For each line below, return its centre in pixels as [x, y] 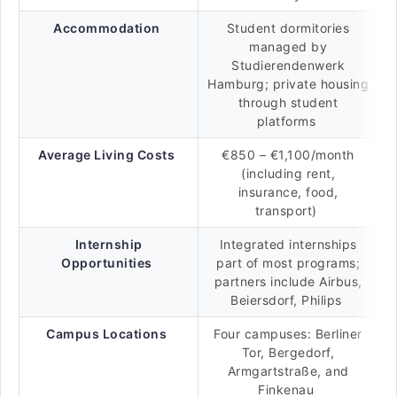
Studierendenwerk [288, 65]
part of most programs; [288, 263]
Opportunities [107, 263]
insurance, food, [288, 192]
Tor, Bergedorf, [288, 352]
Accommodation [107, 28]
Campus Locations [107, 334]
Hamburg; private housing [288, 84]
